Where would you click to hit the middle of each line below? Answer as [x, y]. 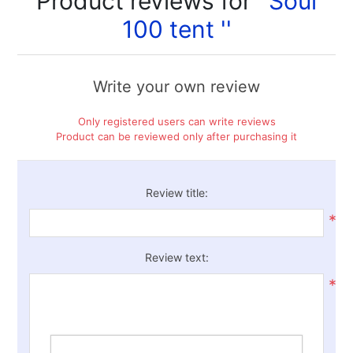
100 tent [171, 29]
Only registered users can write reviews [176, 121]
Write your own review [176, 87]
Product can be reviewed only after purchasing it [176, 136]
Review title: [176, 193]
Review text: [176, 257]
